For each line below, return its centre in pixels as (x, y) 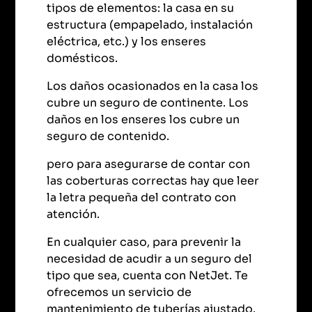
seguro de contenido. (108, 136)
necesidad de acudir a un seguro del (150, 259)
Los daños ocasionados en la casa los (153, 86)
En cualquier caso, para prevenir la (144, 242)
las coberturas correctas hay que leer (153, 181)
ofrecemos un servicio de (119, 292)
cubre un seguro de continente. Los (148, 103)
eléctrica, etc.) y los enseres (127, 42)
